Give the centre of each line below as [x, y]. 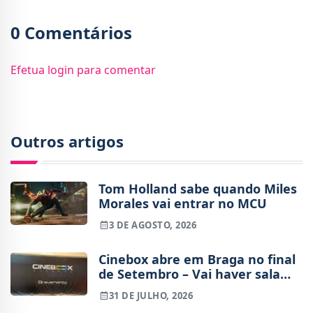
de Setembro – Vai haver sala [189, 274]
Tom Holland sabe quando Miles [198, 188]
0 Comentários [71, 32]
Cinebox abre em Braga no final [197, 260]
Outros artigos [67, 141]
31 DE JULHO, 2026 [151, 296]
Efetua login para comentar [83, 70]
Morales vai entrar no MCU [183, 203]
